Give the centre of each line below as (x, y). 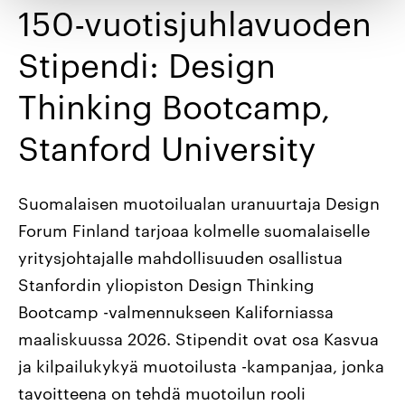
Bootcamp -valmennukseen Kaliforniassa (176, 311)
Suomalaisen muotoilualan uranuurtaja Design (199, 202)
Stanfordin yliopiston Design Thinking (167, 284)
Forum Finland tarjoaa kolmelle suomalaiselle (194, 230)
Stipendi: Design (147, 64)
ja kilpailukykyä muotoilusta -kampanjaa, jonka (202, 365)
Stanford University (167, 147)
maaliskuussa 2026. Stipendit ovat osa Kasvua (199, 338)
